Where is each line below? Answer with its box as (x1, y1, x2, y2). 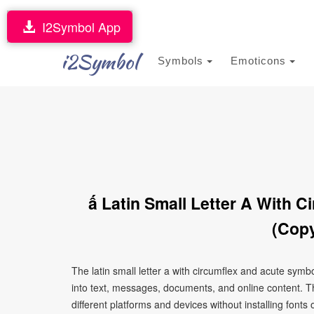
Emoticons (231, 55, 289, 67)
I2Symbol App (35, 18, 121, 36)
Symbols (158, 55, 207, 67)
